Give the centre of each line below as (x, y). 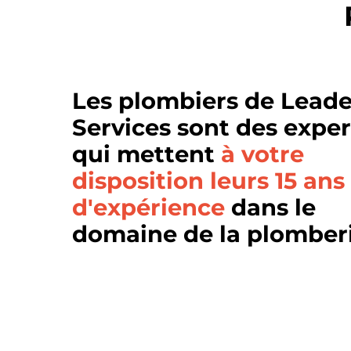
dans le (270, 207)
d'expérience (148, 207)
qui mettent (147, 154)
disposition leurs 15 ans (208, 180)
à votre (262, 154)
